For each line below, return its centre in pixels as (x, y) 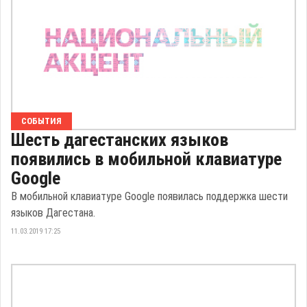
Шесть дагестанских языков (120, 139)
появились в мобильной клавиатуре (146, 159)
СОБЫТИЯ (41, 121)
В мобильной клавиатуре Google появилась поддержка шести (149, 196)
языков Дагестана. (53, 212)
